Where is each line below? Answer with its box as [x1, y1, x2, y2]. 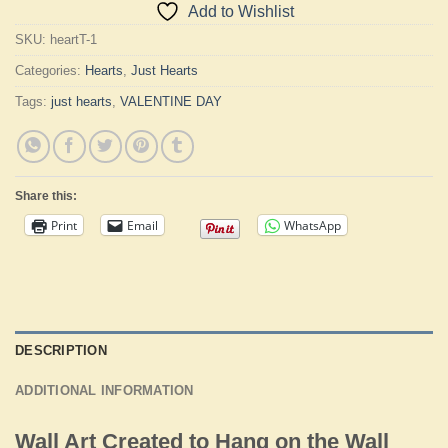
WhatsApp [284, 216, 341, 234]
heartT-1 [50, 32, 97, 48]
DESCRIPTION [15, 343, 107, 359]
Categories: [15, 63, 85, 79]
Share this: [15, 189, 77, 204]
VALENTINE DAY [120, 94, 222, 110]
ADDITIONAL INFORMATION [15, 383, 194, 399]
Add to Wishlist [187, 3, 294, 21]
